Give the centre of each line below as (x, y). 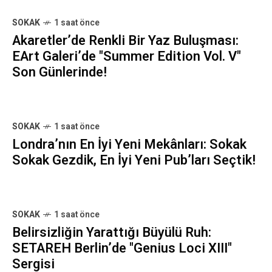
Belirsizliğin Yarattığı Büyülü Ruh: (112, 233)
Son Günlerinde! (59, 72)
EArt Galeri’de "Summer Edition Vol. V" (127, 56)
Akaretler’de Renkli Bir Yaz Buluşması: (125, 41)
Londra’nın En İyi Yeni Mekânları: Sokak (129, 144)
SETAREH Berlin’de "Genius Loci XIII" (122, 248)
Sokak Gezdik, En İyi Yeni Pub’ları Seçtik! (134, 160)
